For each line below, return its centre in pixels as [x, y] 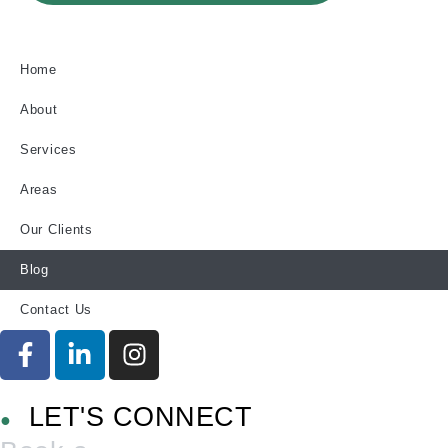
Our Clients [56, 229]
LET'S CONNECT [131, 416]
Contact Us [56, 309]
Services [48, 149]
